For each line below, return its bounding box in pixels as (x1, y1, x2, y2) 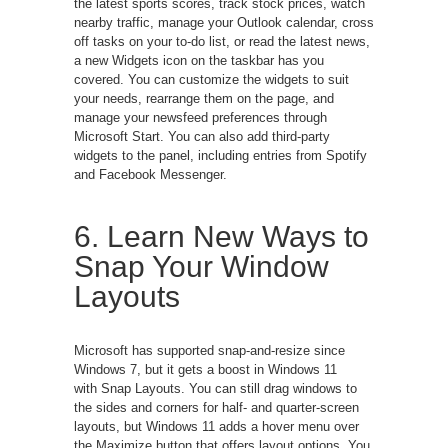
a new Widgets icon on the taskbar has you (74, 52, 324, 68)
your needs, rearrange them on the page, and (74, 90, 334, 106)
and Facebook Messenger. (74, 166, 227, 182)
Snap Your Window (74, 249, 329, 283)
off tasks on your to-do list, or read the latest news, (74, 33, 370, 49)
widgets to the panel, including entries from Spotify (74, 147, 367, 163)
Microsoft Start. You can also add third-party (74, 128, 330, 144)
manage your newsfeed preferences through (74, 109, 327, 125)
